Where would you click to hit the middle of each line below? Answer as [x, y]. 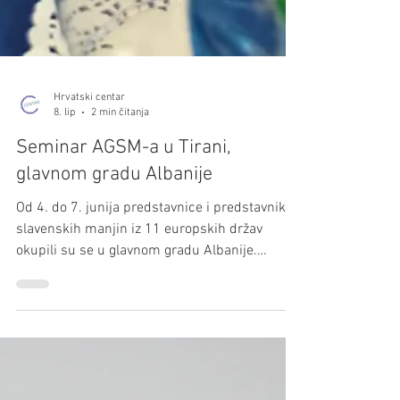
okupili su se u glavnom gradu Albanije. [137, 379]
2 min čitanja [120, 241]
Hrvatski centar [89, 225]
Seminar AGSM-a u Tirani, [124, 276]
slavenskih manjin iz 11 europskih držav [139, 358]
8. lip [64, 241]
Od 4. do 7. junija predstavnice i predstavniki [153, 337]
